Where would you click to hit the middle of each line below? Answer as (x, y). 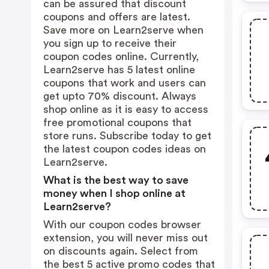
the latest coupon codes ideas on (125, 149)
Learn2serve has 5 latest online (119, 70)
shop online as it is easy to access (126, 109)
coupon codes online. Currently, (121, 56)
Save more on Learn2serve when (123, 30)
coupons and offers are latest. (117, 17)
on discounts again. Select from (121, 251)
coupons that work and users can (125, 83)
